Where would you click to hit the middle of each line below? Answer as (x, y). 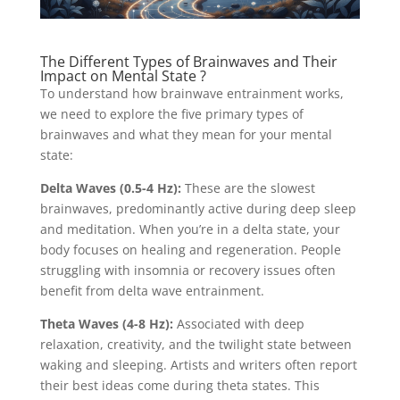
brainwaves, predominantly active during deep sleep (198, 208)
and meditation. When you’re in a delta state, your (190, 229)
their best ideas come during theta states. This (179, 385)
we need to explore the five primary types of (171, 113)
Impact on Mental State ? (123, 75)
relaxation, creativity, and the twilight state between (196, 344)
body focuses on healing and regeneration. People (190, 249)
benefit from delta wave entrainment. (152, 290)
